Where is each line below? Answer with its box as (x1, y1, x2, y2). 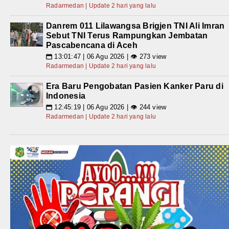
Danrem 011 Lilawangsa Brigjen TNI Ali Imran (46, 21, 225, 30)
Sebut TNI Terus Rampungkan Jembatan (46, 31, 208, 40)
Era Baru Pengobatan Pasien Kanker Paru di (46, 81, 223, 90)
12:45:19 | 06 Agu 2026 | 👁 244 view (52, 103, 167, 111)
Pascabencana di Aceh (46, 40, 138, 50)
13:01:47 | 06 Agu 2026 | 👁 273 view (52, 52, 167, 60)
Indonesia (46, 91, 86, 100)
